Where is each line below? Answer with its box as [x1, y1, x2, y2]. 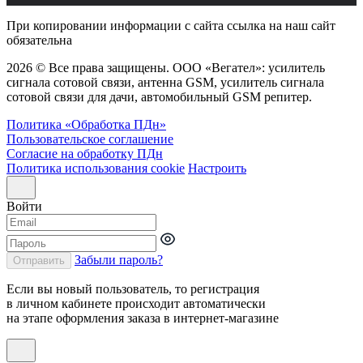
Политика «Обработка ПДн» [6, 117, 166, 131]
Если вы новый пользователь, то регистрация [6, 281, 259, 296]
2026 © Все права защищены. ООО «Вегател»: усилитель [6, 60, 325, 75]
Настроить [188, 160, 246, 175]
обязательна [6, 32, 72, 47]
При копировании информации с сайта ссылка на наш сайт [6, 18, 335, 32]
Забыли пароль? [75, 252, 163, 267]
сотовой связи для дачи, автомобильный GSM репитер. [6, 89, 312, 104]
